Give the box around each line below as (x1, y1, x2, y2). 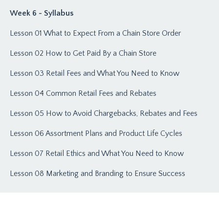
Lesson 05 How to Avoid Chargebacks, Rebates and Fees (10, 109, 197, 118)
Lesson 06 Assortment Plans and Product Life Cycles (10, 129, 182, 138)
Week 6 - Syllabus (10, 8, 73, 18)
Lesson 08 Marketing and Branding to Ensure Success (10, 169, 185, 178)
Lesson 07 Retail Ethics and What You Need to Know (10, 149, 184, 158)
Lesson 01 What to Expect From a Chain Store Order (10, 28, 181, 38)
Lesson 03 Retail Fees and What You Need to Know (10, 68, 179, 78)
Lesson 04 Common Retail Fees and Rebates (10, 88, 156, 98)
